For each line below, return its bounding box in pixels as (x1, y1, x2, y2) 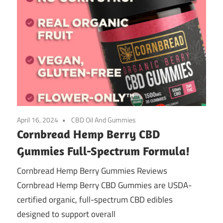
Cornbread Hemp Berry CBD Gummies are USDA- (17, 179, 192, 192)
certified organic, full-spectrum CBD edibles (17, 193, 173, 207)
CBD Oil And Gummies (71, 114, 136, 125)
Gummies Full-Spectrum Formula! (17, 143, 190, 158)
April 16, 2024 (17, 114, 58, 125)
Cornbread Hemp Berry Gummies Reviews (17, 164, 167, 178)
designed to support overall (17, 208, 115, 221)
